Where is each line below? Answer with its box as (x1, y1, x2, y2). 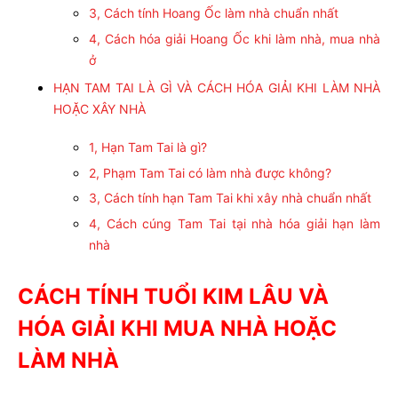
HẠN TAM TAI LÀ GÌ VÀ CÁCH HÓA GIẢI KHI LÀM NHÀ (53, 80, 380, 96)
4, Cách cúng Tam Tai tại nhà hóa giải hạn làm (89, 216, 380, 232)
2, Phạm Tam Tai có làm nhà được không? (89, 164, 331, 180)
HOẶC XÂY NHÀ (53, 101, 146, 117)
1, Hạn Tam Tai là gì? (89, 139, 207, 155)
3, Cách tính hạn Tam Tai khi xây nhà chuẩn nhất (89, 190, 371, 206)
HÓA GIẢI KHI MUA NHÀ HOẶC (18, 314, 337, 341)
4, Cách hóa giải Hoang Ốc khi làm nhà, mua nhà (89, 31, 380, 47)
